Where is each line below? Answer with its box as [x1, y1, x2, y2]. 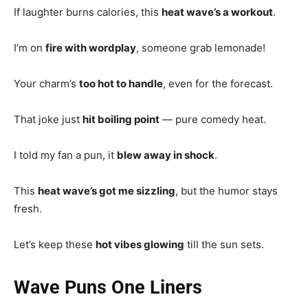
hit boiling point [82, 112, 159, 126]
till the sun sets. [184, 237, 264, 251]
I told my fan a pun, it [14, 148, 117, 162]
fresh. [14, 201, 42, 215]
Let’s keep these [14, 237, 96, 251]
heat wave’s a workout [162, 5, 273, 19]
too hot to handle [79, 76, 163, 90]
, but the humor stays [175, 184, 278, 197]
